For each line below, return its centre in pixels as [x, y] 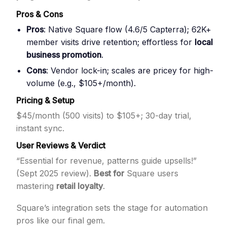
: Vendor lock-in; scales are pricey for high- [130, 70]
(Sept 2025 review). [55, 173]
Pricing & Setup [45, 100]
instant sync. [40, 128]
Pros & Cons [40, 14]
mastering [36, 186]
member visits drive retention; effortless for [110, 42]
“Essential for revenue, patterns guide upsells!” [106, 161]
